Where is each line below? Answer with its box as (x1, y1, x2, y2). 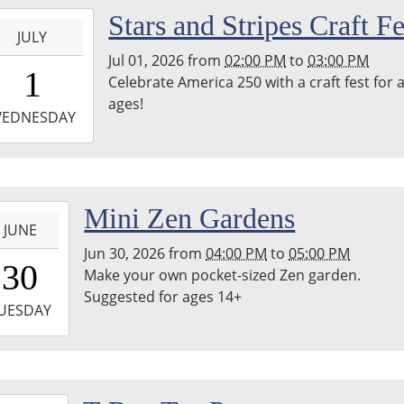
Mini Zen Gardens (84, 201, 296, 234)
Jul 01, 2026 (108, 50, 185, 70)
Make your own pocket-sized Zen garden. (84, 264, 362, 285)
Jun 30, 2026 (84, 243, 166, 263)
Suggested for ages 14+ (84, 286, 243, 307)
